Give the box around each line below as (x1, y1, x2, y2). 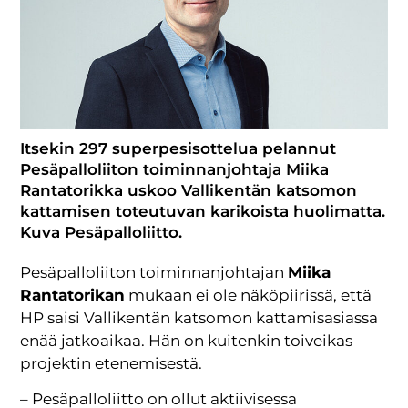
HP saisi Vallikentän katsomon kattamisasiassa (20, 308, 379, 327)
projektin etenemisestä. (20, 353, 203, 372)
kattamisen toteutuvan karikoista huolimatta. (20, 201, 386, 220)
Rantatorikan (20, 285, 126, 304)
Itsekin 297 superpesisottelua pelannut (20, 138, 337, 158)
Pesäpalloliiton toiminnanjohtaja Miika (20, 159, 330, 178)
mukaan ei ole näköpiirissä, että (125, 285, 372, 304)
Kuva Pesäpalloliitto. (20, 222, 183, 241)
